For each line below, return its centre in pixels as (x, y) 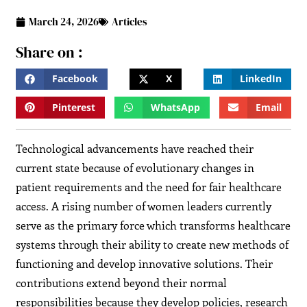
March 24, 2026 (64, 22)
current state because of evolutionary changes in (135, 168)
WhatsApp (176, 107)
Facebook (75, 79)
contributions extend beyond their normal (122, 283)
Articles (130, 22)
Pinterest (74, 107)
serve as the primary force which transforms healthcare (153, 225)
